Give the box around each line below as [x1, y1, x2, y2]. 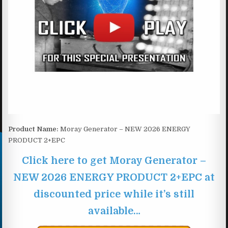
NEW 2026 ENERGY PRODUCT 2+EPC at [13, 171, 215, 183]
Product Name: [8, 125, 59, 133]
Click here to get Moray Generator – [22, 154, 206, 166]
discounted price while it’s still [34, 188, 194, 200]
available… [88, 205, 140, 217]
